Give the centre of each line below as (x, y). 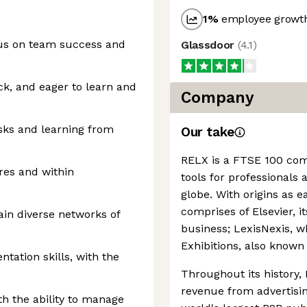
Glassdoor (209, 45)
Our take (208, 132)
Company (218, 98)
